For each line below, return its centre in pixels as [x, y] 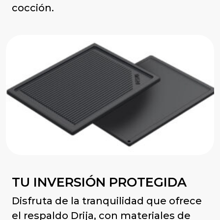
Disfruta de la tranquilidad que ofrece [107, 201]
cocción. [33, 8]
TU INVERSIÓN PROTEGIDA [99, 182]
